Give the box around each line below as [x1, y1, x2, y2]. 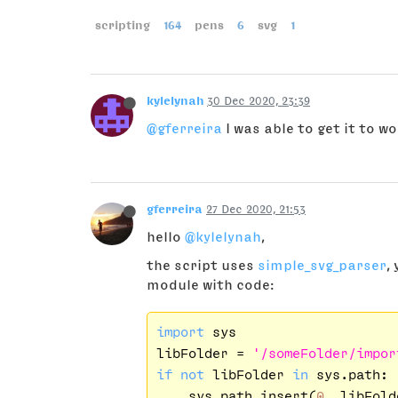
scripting [95, 19, 151, 31]
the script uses [147, 258, 258, 272]
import [155, 324, 204, 339]
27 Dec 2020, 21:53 [206, 203, 306, 215]
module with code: [147, 277, 275, 291]
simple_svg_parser [258, 258, 386, 272]
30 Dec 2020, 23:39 [207, 94, 310, 107]
